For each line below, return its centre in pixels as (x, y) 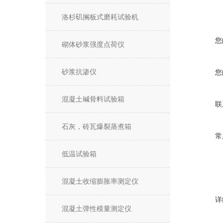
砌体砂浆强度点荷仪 (93, 44)
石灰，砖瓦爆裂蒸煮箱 (97, 126)
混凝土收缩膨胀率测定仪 (100, 181)
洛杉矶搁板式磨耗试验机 (100, 17)
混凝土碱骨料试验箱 (93, 99)
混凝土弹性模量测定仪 (97, 209)
